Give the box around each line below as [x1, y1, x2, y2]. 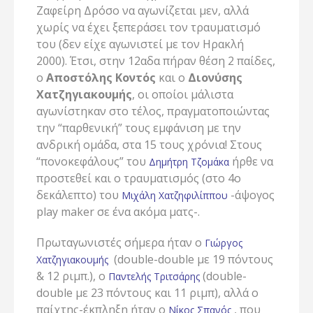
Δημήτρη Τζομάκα [149, 154, 229, 168]
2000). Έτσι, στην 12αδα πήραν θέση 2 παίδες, [36, 52, 275, 68]
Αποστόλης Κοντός [46, 69, 156, 85]
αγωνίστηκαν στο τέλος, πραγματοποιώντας [36, 103, 270, 119]
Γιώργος [205, 235, 242, 249]
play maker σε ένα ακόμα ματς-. [36, 203, 200, 219]
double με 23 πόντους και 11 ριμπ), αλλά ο [36, 284, 259, 300]
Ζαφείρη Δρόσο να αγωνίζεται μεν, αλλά [36, 2, 249, 18]
